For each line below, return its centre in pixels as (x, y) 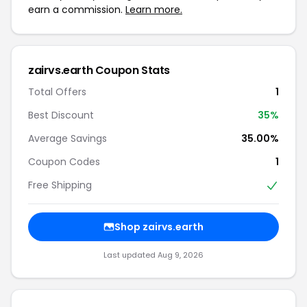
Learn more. (154, 9)
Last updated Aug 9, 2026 (153, 255)
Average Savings (67, 138)
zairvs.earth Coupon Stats (99, 70)
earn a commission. (77, 9)
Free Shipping (60, 185)
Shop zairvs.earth (159, 227)
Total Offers (57, 91)
